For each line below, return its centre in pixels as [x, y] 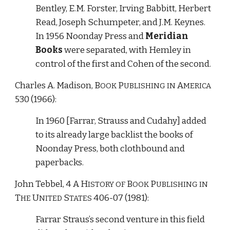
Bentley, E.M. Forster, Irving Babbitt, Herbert [123, 8]
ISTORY [101, 184]
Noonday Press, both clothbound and [110, 149]
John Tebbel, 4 [44, 184]
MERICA [197, 86]
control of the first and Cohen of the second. [123, 64]
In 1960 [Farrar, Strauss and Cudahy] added [121, 121]
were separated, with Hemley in [127, 50]
